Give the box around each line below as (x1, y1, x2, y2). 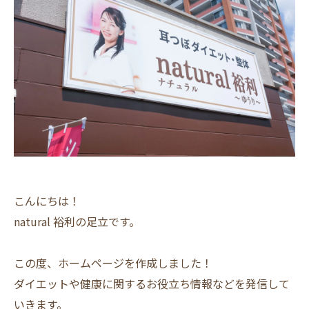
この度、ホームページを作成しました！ (14, 255, 212, 271)
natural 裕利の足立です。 (14, 213, 140, 230)
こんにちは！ (14, 192, 80, 209)
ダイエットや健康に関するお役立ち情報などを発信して (14, 275, 290, 292)
